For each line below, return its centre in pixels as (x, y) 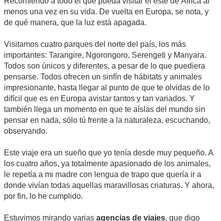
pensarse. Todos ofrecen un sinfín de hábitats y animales (103, 76)
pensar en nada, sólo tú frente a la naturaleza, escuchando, (107, 120)
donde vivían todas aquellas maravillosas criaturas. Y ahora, (109, 185)
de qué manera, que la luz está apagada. (75, 22)
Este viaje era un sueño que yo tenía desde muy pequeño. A (109, 152)
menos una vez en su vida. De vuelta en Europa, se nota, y (106, 11)
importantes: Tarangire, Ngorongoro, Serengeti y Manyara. (105, 55)
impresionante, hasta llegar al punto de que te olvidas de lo (107, 87)
